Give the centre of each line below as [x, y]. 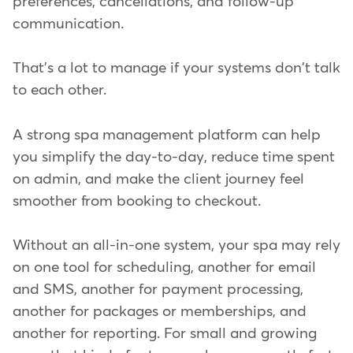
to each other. [59, 91]
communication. [68, 24]
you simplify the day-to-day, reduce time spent [174, 157]
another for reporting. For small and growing [165, 334]
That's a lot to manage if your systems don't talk [176, 69]
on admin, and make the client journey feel [158, 179]
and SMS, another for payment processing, [158, 290]
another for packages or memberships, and [160, 312]
